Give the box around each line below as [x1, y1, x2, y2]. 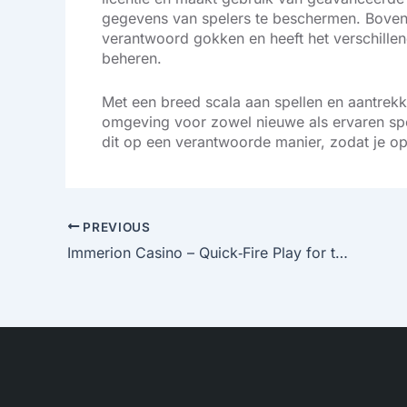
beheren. [102, 48, 162, 67]
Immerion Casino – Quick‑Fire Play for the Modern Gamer [335, 243, 348, 263]
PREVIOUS [79, 219, 151, 234]
